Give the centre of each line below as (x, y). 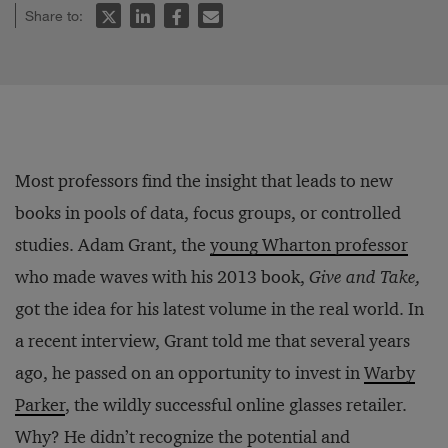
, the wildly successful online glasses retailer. (236, 405)
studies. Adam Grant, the (112, 245)
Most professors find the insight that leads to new (204, 181)
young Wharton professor (309, 245)
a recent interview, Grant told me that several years (212, 341)
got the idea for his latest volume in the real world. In (219, 309)
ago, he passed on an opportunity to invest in (189, 373)
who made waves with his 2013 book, (162, 277)
